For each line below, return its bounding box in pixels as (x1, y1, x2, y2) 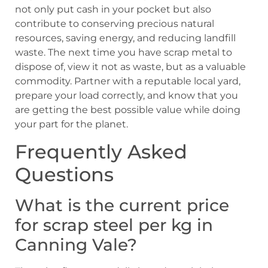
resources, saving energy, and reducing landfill (15, 32, 236, 44)
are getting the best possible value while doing (15, 104, 240, 116)
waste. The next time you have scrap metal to (15, 47, 232, 59)
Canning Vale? (15, 234, 137, 255)
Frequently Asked (15, 139, 187, 163)
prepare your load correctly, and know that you (15, 90, 238, 102)
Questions (15, 162, 114, 186)
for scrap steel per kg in (15, 214, 213, 235)
